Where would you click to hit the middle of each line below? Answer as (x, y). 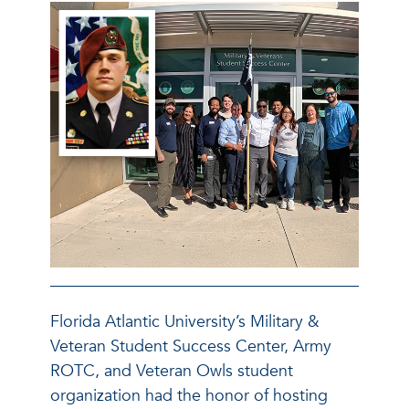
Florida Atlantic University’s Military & (185, 321)
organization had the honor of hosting (189, 395)
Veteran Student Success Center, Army (191, 346)
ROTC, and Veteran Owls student (172, 371)
